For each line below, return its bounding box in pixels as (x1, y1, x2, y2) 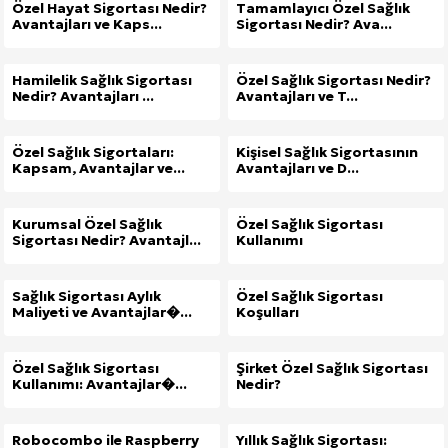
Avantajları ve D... (236, 159, 359, 177)
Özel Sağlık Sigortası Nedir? (236, 71, 431, 89)
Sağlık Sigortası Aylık (12, 287, 161, 305)
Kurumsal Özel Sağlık (12, 215, 162, 233)
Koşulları (236, 303, 299, 321)
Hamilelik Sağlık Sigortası (12, 71, 192, 89)
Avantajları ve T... (236, 87, 358, 105)
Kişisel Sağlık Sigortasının (236, 143, 418, 161)
